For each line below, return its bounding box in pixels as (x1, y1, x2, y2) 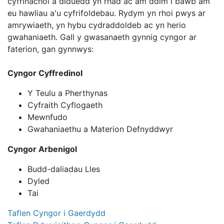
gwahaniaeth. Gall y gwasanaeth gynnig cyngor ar (7, 32, 196, 42)
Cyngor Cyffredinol (7, 68, 84, 78)
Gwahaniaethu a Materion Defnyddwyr (27, 124, 175, 134)
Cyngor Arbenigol (7, 144, 77, 154)
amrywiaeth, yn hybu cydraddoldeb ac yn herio (7, 20, 186, 30)
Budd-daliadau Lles (27, 164, 102, 174)
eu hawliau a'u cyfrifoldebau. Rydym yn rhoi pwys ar (7, 8, 205, 18)
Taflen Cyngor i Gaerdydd (7, 208, 108, 218)
